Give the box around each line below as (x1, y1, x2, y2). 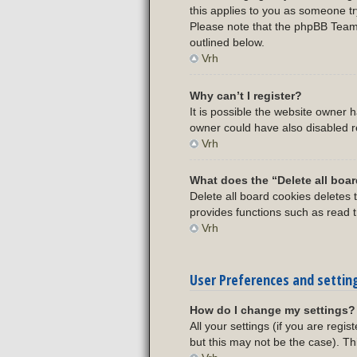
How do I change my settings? (190, 304, 355, 317)
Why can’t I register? (190, 88, 302, 102)
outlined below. (190, 36, 265, 49)
